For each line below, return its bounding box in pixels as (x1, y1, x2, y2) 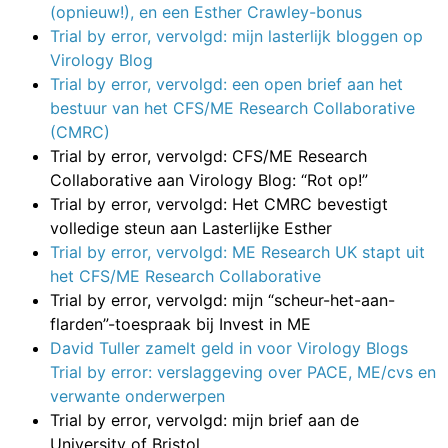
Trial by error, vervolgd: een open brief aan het (50, 73, 403, 94)
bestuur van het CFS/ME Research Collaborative (50, 97, 415, 118)
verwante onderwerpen (50, 385, 225, 406)
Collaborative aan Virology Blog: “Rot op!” (50, 169, 368, 190)
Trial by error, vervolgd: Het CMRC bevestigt (50, 193, 388, 214)
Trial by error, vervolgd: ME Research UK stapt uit (50, 241, 425, 262)
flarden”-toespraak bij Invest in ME (50, 313, 311, 334)
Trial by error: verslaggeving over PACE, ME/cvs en (50, 361, 436, 382)
